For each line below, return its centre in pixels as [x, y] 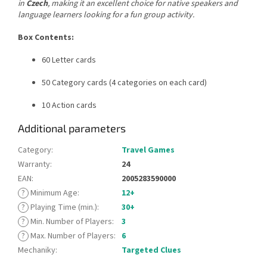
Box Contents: [46, 37]
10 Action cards [69, 105]
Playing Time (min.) [63, 207]
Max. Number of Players [71, 236]
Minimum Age [53, 193]
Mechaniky [37, 250]
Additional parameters [72, 128]
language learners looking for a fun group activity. [106, 15]
